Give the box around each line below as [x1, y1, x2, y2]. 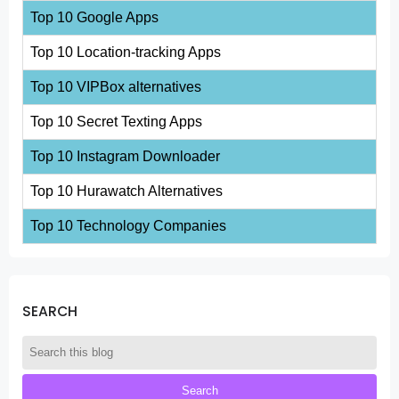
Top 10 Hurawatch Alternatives [30, 183, 223, 199]
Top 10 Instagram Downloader [30, 148, 220, 164]
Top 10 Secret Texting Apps [30, 113, 202, 129]
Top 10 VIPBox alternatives [30, 78, 201, 94]
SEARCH [22, 302, 77, 322]
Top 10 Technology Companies [30, 217, 226, 233]
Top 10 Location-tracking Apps [30, 44, 221, 60]
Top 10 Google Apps [30, 9, 159, 25]
